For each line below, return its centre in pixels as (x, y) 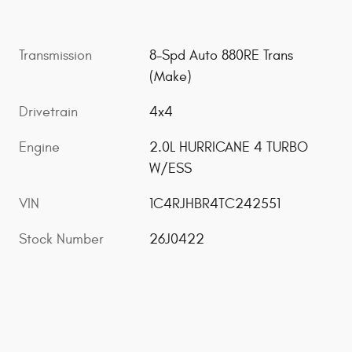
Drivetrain (48, 112)
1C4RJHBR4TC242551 (215, 204)
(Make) (171, 77)
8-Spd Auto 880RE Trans (222, 56)
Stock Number (61, 240)
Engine (39, 148)
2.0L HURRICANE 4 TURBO (229, 148)
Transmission (55, 56)
